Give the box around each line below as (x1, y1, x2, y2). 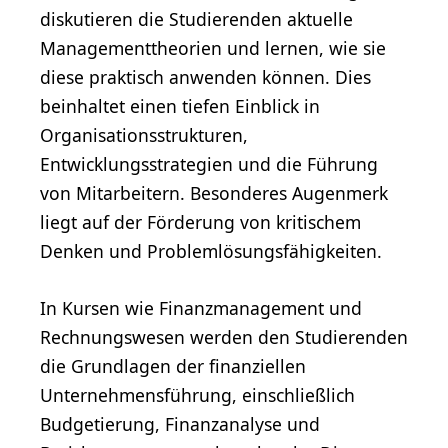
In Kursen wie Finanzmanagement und (40, 295, 362, 320)
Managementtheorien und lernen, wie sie (40, 35, 386, 60)
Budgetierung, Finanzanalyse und (40, 411, 320, 436)
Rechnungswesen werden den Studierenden (40, 324, 408, 349)
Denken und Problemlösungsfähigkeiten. (40, 238, 382, 263)
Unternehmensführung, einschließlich (40, 382, 355, 407)
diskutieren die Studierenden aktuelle (40, 6, 353, 31)
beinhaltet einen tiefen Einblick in (40, 93, 320, 118)
